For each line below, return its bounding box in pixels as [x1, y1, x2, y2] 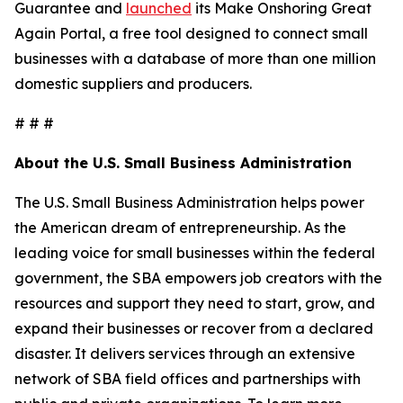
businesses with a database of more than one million [14, 49, 376, 67]
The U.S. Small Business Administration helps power [14, 193, 364, 211]
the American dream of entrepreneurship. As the [14, 219, 346, 237]
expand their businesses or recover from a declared [14, 319, 373, 337]
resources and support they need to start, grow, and [14, 294, 375, 312]
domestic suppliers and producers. [14, 75, 252, 93]
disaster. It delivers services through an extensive [14, 345, 355, 363]
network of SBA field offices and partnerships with [14, 370, 361, 388]
